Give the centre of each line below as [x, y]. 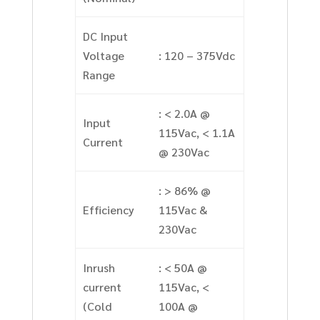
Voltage [103, 56]
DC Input [105, 36]
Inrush [99, 268]
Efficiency [108, 210]
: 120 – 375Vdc [196, 56]
